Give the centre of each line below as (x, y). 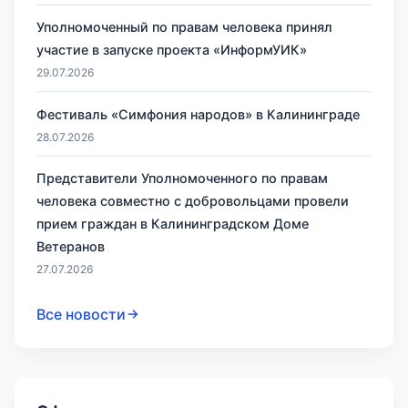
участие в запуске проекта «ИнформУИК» (172, 50)
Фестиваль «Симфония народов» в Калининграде (198, 114)
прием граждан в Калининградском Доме (173, 224)
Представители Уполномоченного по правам (182, 178)
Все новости (81, 314)
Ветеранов (71, 247)
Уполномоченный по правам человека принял (184, 27)
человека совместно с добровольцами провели (193, 201)
